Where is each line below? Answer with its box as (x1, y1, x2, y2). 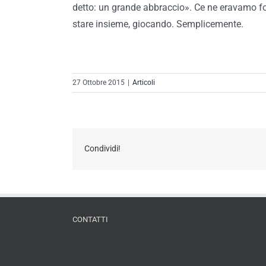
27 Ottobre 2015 (72, 78, 125, 87)
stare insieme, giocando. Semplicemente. (72, 18, 243, 30)
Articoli (132, 78, 155, 87)
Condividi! (84, 144, 121, 154)
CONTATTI (72, 214, 108, 224)
